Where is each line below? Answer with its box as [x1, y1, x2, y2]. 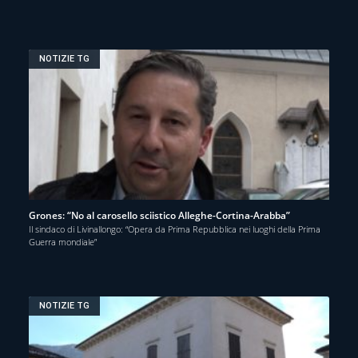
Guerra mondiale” [29, 235, 97, 248]
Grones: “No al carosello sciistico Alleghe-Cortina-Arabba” [29, 208, 290, 222]
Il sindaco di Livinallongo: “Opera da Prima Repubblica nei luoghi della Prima [29, 222, 320, 235]
